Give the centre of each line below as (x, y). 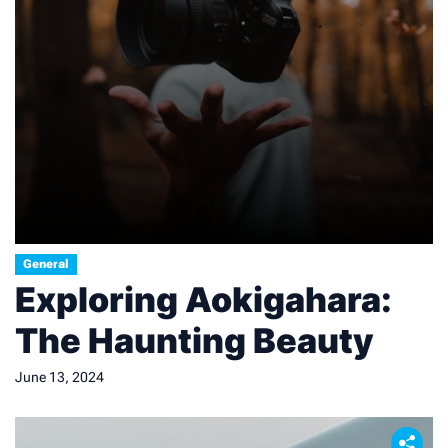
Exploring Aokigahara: (203, 299)
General (46, 264)
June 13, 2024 (59, 377)
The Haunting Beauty (194, 340)
